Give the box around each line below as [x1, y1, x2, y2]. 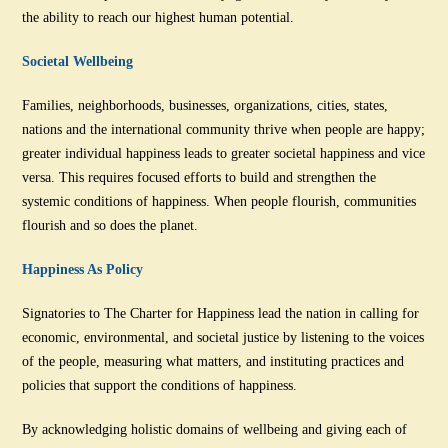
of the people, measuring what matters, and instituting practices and [22, 353, 405, 369]
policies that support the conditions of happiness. [22, 377, 298, 393]
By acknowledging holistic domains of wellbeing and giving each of [22, 421, 408, 437]
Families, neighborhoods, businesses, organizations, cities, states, [22, 97, 389, 113]
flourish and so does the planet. [22, 217, 199, 233]
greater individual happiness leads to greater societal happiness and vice [22, 145, 426, 161]
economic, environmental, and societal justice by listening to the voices [22, 329, 425, 345]
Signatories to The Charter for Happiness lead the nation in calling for [22, 305, 420, 321]
